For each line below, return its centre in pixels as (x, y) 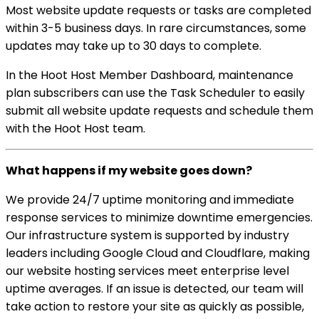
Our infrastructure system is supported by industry (147, 236)
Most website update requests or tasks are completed (158, 11)
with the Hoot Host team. (75, 129)
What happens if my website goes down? (129, 171)
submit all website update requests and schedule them (159, 111)
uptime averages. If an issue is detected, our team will (155, 289)
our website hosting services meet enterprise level (147, 271)
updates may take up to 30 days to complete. (134, 46)
